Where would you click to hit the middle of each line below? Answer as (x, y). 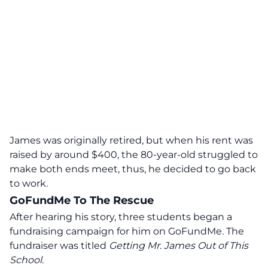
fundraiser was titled (59, 246)
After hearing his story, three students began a (121, 217)
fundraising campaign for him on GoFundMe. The (127, 231)
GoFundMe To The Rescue (82, 200)
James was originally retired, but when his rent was (131, 140)
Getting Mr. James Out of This (179, 246)
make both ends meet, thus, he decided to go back (133, 169)
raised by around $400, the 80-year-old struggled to (134, 155)
